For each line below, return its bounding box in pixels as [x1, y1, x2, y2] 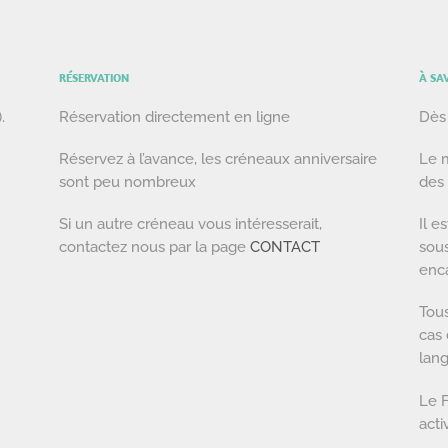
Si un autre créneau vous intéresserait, [59, 215, 322, 233]
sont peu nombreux [59, 173, 196, 191]
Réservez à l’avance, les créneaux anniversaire [59, 150, 377, 168]
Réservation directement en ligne [59, 108, 294, 125]
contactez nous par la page [59, 238, 250, 256]
